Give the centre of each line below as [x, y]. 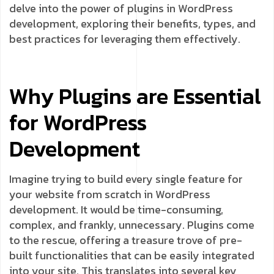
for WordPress [78, 122]
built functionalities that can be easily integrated [132, 255]
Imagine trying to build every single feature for [126, 179]
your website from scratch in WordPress [110, 194]
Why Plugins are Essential [135, 96]
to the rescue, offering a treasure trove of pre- [126, 240]
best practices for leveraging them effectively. [125, 39]
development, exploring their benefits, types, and [132, 23]
